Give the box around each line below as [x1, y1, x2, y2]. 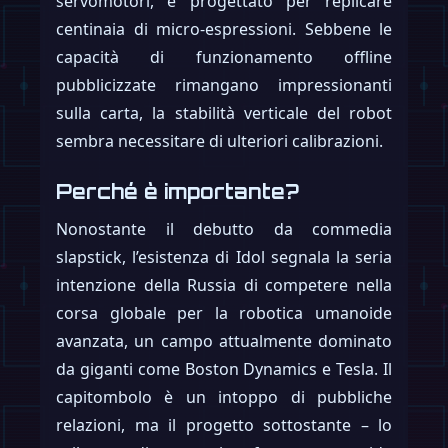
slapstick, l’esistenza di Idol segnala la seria [56, 245, 392, 268]
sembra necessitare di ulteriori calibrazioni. [56, 129, 383, 152]
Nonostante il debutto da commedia [56, 217, 392, 240]
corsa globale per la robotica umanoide [56, 301, 392, 324]
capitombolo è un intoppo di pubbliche [56, 385, 392, 408]
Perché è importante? [56, 178, 299, 204]
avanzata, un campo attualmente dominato [56, 329, 392, 352]
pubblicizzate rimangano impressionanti [56, 73, 392, 96]
